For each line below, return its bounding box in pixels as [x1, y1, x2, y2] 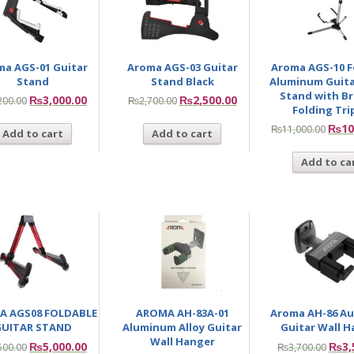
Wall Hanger [149, 334, 215, 349]
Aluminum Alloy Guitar [122, 320, 243, 335]
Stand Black [150, 73, 214, 88]
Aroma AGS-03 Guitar [126, 59, 238, 74]
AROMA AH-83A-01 [135, 306, 229, 321]
